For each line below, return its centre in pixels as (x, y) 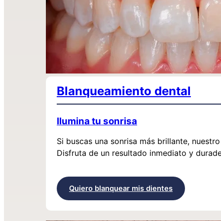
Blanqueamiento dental (124, 91)
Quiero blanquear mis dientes (121, 189)
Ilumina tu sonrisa (97, 121)
